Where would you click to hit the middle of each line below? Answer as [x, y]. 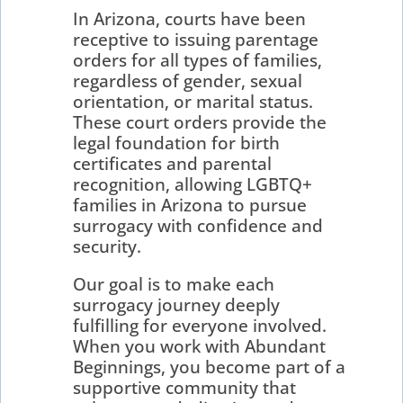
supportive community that [185, 387]
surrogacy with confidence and [198, 225]
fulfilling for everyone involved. [200, 325]
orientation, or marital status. [193, 101]
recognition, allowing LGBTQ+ [193, 184]
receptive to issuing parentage [196, 39]
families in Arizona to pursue [190, 205]
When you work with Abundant [200, 346]
